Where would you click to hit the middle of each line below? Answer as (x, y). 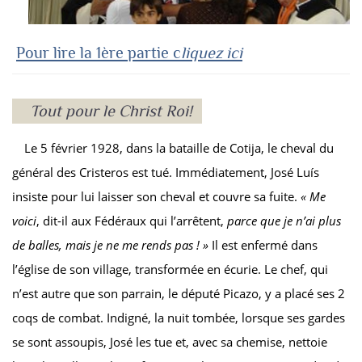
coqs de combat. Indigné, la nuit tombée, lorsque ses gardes (179, 318)
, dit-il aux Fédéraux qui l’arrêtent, (132, 221)
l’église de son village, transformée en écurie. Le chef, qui (170, 269)
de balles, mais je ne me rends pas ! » (110, 245)
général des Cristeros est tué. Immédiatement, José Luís (166, 173)
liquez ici (212, 53)
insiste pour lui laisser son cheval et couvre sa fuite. (156, 197)
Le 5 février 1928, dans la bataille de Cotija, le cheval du (179, 148)
